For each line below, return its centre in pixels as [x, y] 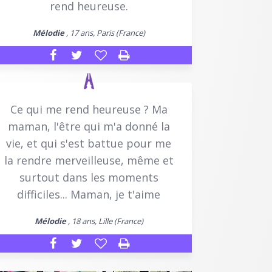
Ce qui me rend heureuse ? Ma [89, 109]
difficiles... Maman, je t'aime [89, 194]
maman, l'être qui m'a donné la [89, 126]
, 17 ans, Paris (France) [104, 32]
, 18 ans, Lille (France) [104, 221]
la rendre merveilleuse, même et [89, 160]
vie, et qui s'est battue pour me [89, 143]
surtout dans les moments [89, 177]
